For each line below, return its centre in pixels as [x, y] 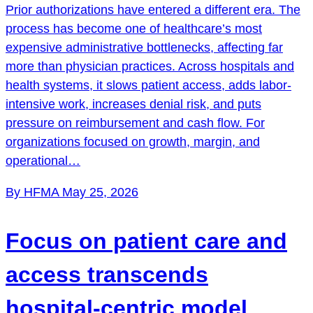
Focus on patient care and [146, 241]
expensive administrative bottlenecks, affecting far [144, 47]
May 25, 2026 [100, 192]
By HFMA [34, 192]
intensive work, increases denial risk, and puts [133, 104]
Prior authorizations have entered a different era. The [153, 9]
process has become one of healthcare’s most [134, 28]
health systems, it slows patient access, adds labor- [148, 85]
